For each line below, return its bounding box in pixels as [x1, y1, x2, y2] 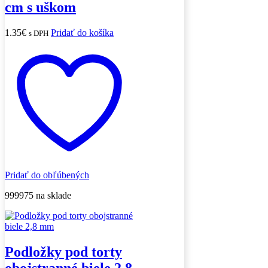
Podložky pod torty [5, 244, 122, 260]
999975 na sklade [5, 190, 71, 201]
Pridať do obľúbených [5, 170, 89, 181]
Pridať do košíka [51, 28, 114, 38]
